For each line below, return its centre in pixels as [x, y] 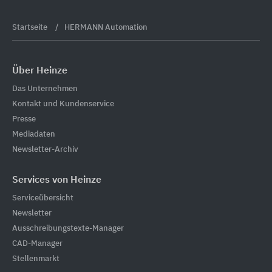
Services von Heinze [57, 180]
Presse [24, 119]
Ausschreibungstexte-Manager [68, 228]
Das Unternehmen [45, 89]
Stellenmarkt [36, 259]
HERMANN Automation [106, 28]
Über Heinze [40, 71]
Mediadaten [34, 134]
